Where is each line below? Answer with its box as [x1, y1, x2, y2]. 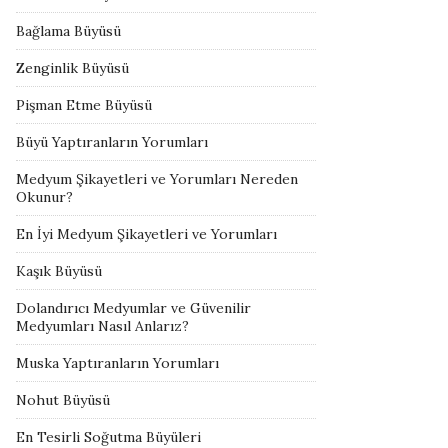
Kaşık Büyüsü [16, 262, 102, 280]
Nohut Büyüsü [16, 391, 110, 409]
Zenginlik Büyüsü [16, 59, 129, 77]
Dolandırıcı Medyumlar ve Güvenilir [16, 299, 251, 317]
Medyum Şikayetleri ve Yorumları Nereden [16, 170, 298, 188]
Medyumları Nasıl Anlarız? [16, 317, 189, 335]
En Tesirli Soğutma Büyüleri [16, 428, 201, 446]
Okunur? [16, 188, 73, 206]
